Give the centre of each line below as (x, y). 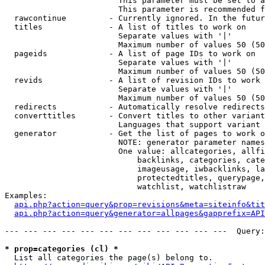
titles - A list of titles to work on (125, 27)
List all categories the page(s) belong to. (109, 258)
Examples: (26, 195)
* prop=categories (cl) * (62, 249)
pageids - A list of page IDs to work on (130, 54)
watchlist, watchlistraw (125, 187)
